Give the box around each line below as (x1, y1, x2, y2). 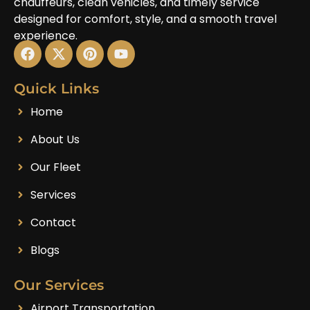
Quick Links (14, 80, 99, 97)
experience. (14, 27, 77, 44)
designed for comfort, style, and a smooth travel (14, 10, 277, 27)
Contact (30, 214, 76, 230)
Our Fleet (30, 158, 81, 175)
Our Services (14, 276, 104, 293)
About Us (30, 131, 80, 147)
